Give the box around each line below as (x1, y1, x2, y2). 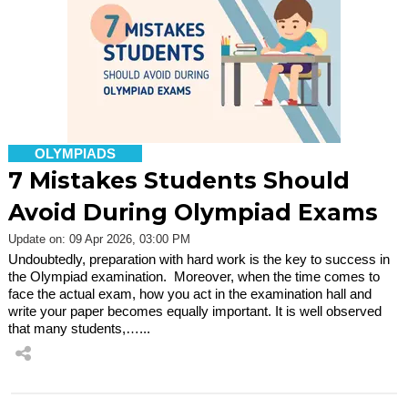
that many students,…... (8, 320, 150, 336)
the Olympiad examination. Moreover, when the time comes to (8, 268, 380, 284)
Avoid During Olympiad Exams (8, 198, 378, 226)
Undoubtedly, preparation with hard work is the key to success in (8, 250, 390, 267)
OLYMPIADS (35, 145, 116, 161)
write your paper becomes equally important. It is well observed (8, 302, 382, 319)
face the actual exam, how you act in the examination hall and (8, 285, 372, 301)
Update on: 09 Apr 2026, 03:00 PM (8, 231, 190, 246)
